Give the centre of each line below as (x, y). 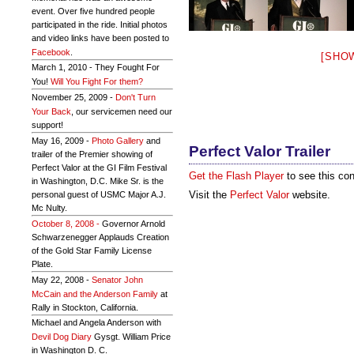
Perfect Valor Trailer (260, 151)
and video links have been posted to (100, 38)
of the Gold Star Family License (92, 250)
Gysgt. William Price (131, 337)
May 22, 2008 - (62, 280)
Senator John (117, 280)
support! (47, 125)
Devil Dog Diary (62, 337)
